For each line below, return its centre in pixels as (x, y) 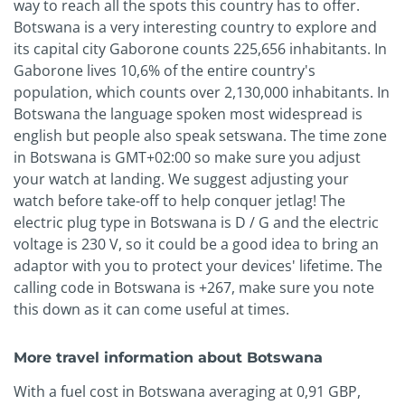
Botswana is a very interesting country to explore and (195, 28)
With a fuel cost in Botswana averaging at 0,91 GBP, (187, 392)
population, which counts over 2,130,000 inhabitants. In (202, 93)
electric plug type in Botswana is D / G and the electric (196, 223)
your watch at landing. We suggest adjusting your (181, 179)
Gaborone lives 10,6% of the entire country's (165, 71)
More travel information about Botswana (168, 358)
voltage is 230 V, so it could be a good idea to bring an (196, 245)
